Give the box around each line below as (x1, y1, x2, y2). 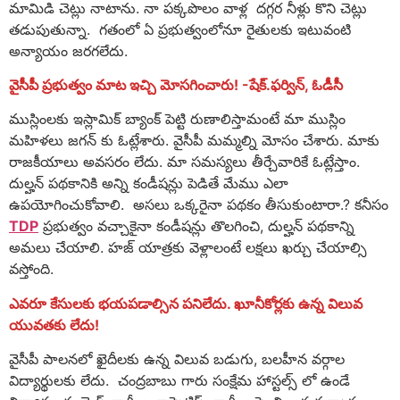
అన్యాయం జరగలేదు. (9, 41, 128, 60)
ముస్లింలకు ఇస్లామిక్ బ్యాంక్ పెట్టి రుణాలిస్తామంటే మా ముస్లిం (9, 110, 346, 129)
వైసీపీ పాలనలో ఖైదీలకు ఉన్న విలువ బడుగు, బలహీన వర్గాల (9, 350, 345, 369)
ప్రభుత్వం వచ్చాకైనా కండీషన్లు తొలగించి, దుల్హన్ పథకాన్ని (38, 217, 354, 236)
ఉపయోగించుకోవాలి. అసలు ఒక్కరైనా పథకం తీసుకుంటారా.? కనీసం (9, 196, 388, 214)
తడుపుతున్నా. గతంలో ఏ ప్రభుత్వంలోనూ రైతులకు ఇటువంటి (9, 20, 351, 38)
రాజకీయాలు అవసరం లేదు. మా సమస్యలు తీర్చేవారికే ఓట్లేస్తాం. (9, 153, 360, 171)
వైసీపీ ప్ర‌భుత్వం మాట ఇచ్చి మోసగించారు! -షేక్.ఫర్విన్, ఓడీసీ (9, 75, 343, 94)
